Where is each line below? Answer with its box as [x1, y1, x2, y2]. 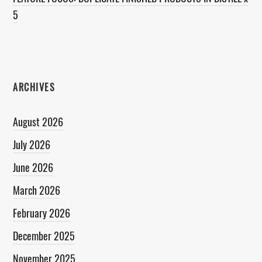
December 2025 [13, 228, 75, 244]
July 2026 [13, 137, 51, 153]
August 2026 [13, 114, 64, 130]
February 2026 [13, 205, 71, 221]
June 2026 [13, 160, 54, 175]
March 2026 [13, 182, 61, 198]
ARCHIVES [13, 80, 56, 95]
